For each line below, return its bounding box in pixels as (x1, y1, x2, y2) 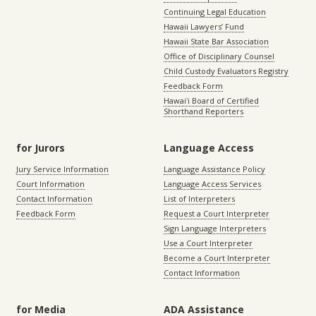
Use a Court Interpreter (164, 238, 253, 249)
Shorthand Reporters (164, 106, 243, 117)
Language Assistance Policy (164, 164, 265, 175)
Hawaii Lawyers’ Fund (164, 21, 244, 32)
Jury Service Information (16, 164, 109, 175)
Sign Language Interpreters (164, 223, 266, 234)
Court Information (16, 178, 85, 190)
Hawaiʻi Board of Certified (164, 95, 259, 107)
